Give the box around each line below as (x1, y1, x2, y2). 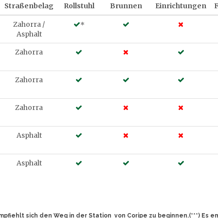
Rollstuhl (63, 1, 94, 10)
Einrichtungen (155, 1, 206, 10)
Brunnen (109, 1, 142, 10)
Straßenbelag (4, 1, 54, 10)
